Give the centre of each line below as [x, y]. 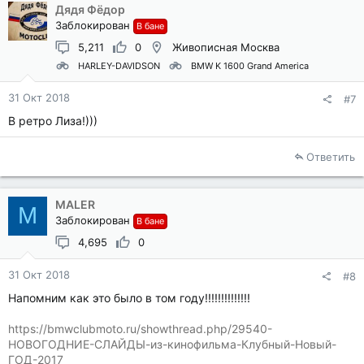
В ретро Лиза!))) [53, 120]
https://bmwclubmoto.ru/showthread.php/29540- [140, 328]
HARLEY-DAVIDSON [119, 66]
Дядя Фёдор [90, 9]
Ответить [331, 156]
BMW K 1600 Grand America [250, 66]
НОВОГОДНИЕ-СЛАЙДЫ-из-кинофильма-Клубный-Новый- [172, 344]
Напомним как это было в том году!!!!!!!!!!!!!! [129, 297]
